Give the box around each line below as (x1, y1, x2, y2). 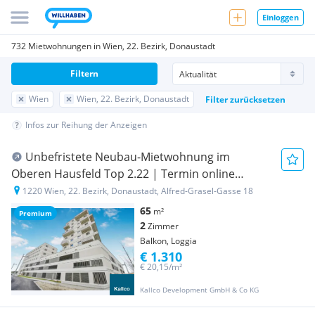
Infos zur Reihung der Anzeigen (25, 119, 147, 131)
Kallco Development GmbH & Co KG (140, 285, 259, 295)
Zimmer (148, 220, 179, 232)
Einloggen (262, 11, 299, 22)
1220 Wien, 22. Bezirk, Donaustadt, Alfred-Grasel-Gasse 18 (22, 185, 253, 197)
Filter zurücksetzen (205, 93, 285, 105)
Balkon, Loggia (140, 235, 197, 247)
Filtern (70, 67, 98, 79)
